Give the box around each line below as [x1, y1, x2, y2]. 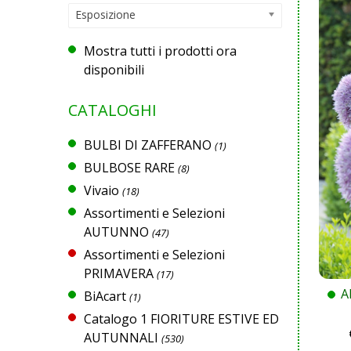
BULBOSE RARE [84, 158, 175, 176]
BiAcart [84, 287, 126, 305]
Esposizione [75, 7, 136, 23]
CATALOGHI [68, 100, 157, 121]
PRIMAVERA [84, 264, 154, 282]
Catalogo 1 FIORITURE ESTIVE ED [84, 309, 279, 327]
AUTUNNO [84, 223, 149, 241]
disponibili [84, 61, 144, 79]
